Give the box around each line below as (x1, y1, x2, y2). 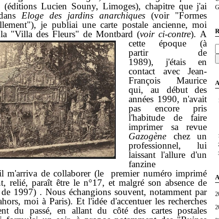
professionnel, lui (128, 140, 207, 151)
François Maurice (128, 75, 207, 86)
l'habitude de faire (128, 112, 207, 123)
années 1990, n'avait (128, 94, 207, 105)
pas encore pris (128, 103, 207, 114)
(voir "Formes (151, 10, 207, 21)
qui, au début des (128, 85, 207, 95)
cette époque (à (128, 38, 207, 49)
